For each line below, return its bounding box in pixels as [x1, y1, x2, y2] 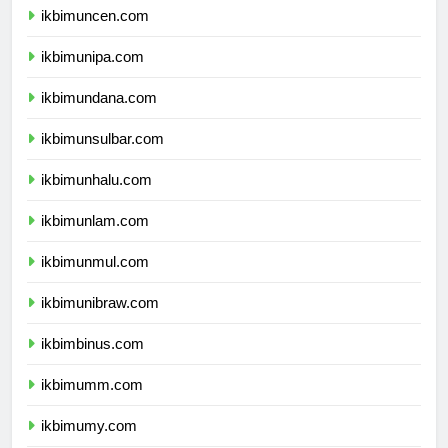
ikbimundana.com [41, 107, 157, 125]
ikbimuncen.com [41, 25, 149, 43]
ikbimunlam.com [41, 230, 149, 248]
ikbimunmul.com [41, 271, 149, 289]
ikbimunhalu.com [41, 189, 152, 207]
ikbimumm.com [41, 394, 143, 412]
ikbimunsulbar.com [41, 148, 164, 166]
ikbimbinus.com [41, 353, 144, 371]
